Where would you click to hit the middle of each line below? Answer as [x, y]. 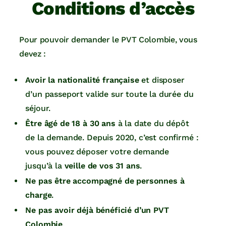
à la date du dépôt [152, 124]
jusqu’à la [45, 166]
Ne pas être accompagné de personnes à [105, 181]
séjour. [38, 108]
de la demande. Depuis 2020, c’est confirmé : [112, 138]
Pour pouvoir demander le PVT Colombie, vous [108, 40]
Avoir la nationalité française [82, 80]
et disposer [162, 80]
